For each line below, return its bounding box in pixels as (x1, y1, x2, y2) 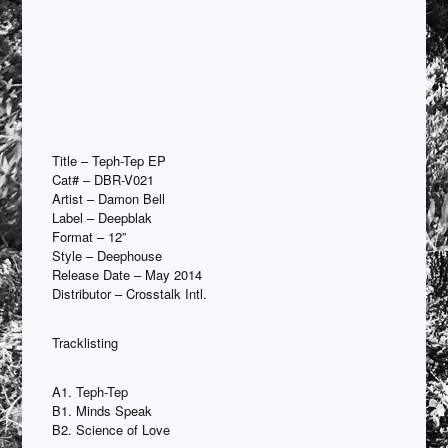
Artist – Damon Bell (52, 188, 166, 208)
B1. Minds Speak (52, 400, 153, 420)
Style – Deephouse (52, 245, 163, 265)
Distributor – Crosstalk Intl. (52, 283, 208, 303)
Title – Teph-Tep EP (52, 150, 167, 170)
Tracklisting (52, 332, 119, 352)
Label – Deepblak (52, 207, 153, 227)
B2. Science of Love (52, 419, 171, 439)
